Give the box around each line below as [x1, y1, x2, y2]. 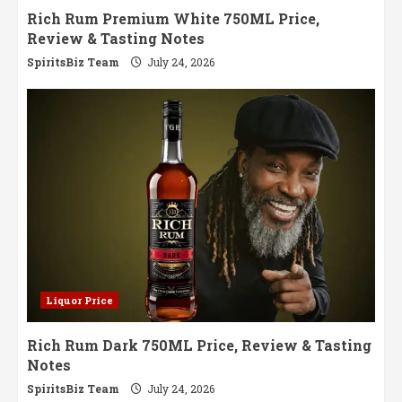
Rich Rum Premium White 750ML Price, [27, 9, 319, 29]
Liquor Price [46, 293, 113, 308]
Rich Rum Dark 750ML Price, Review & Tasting [27, 336, 371, 355]
